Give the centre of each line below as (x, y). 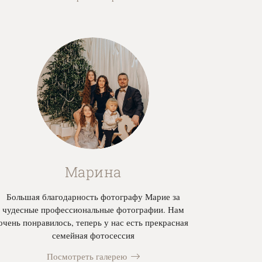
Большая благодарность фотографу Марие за (93, 196)
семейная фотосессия (93, 235)
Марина (93, 172)
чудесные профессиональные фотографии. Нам (93, 209)
